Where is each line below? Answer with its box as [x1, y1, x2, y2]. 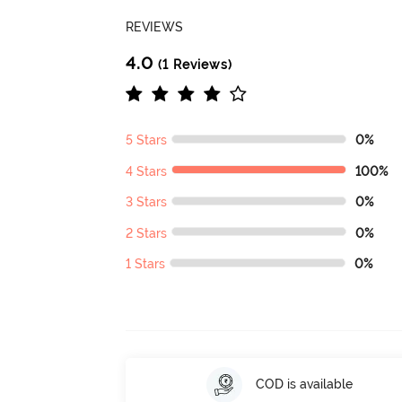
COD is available [255, 377, 353, 392]
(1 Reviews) [153, 57, 233, 73]
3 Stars [126, 195, 168, 210]
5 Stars [126, 133, 168, 148]
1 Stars [126, 257, 166, 272]
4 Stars [126, 163, 168, 179]
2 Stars [126, 225, 168, 240]
